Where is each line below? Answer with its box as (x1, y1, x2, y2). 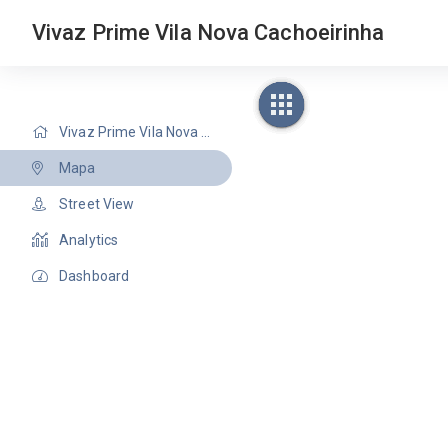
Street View (59, 196, 135, 212)
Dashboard (59, 268, 130, 284)
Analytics (59, 232, 119, 248)
